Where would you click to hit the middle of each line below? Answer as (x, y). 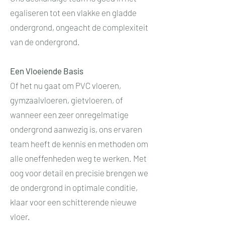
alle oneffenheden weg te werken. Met (78, 158)
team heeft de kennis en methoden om (79, 144)
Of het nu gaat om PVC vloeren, (66, 85)
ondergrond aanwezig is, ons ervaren (76, 129)
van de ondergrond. (45, 42)
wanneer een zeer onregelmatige (69, 115)
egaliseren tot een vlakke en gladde (73, 13)
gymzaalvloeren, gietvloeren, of (67, 100)
